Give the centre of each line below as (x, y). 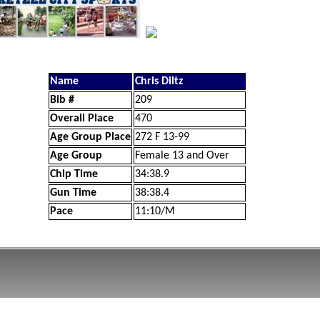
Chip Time (74, 174)
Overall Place (82, 119)
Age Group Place (90, 137)
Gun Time (73, 193)
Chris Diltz (159, 81)
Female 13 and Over (182, 156)
